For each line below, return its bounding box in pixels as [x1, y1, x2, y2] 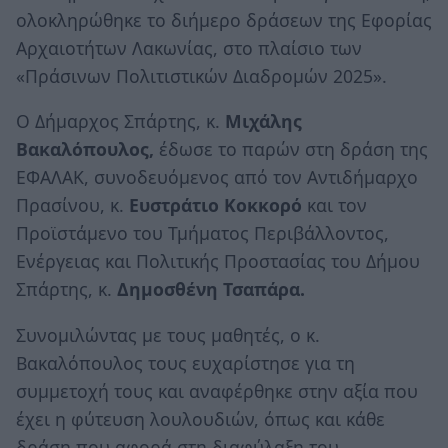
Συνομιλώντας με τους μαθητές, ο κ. [16, 322, 320, 347]
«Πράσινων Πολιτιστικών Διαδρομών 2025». [16, 63, 387, 88]
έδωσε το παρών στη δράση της [154, 137, 428, 162]
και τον [302, 193, 367, 218]
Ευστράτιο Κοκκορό [129, 193, 302, 218]
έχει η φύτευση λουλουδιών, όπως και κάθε [16, 406, 385, 431]
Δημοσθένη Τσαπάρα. [117, 277, 305, 302]
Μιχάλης [225, 109, 302, 134]
